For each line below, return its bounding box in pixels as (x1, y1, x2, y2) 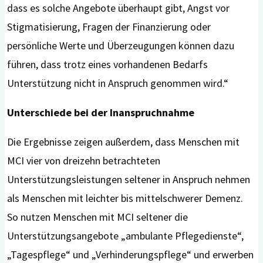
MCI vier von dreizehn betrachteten (7, 154, 161, 168)
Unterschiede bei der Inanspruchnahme (7, 106, 195, 120)
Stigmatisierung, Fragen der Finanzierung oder (7, 20, 211, 34)
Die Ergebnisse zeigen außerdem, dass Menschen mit (7, 135, 240, 149)
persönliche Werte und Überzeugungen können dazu (7, 39, 235, 53)
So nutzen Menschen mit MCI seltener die (7, 210, 188, 224)
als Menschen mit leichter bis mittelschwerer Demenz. (7, 191, 244, 205)
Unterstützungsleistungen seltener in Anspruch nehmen (7, 173, 251, 187)
